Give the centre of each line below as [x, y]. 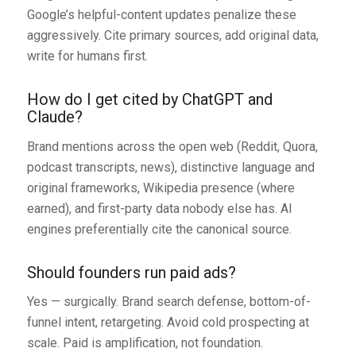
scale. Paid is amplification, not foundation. [145, 343]
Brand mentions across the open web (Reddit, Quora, [172, 146]
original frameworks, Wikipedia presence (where [161, 188]
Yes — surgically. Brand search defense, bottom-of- [168, 302]
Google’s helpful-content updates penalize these [161, 15]
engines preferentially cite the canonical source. [159, 229]
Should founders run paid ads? [131, 272]
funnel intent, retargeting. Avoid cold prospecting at [168, 323]
